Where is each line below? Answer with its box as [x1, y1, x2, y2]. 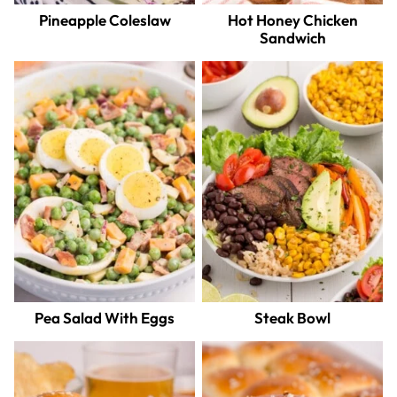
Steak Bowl [254, 308, 331, 328]
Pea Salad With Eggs [35, 308, 175, 328]
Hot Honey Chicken [227, 11, 358, 30]
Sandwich [259, 28, 326, 48]
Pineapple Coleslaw [38, 11, 171, 30]
